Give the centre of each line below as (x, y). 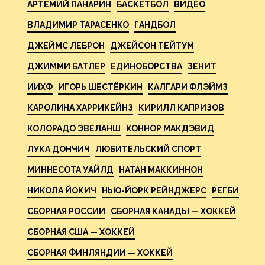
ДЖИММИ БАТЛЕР (66, 66)
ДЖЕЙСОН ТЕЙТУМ (152, 46)
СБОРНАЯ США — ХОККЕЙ (81, 232)
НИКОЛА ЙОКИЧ (62, 190)
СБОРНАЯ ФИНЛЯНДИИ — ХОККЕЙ (100, 253)
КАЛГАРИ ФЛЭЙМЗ (188, 87)
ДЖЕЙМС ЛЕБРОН (66, 46)
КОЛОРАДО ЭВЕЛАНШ (74, 128)
